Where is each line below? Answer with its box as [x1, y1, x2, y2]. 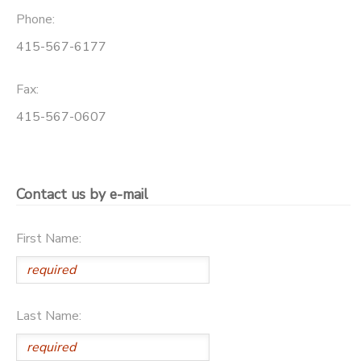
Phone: [16, 10, 55, 28]
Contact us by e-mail [16, 184, 148, 204]
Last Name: [16, 307, 81, 326]
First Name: [16, 230, 81, 248]
